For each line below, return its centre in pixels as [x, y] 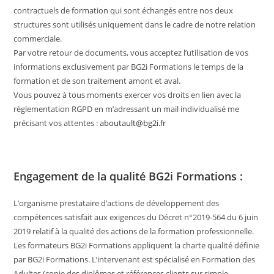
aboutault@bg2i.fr [133, 123]
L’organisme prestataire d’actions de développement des [117, 203]
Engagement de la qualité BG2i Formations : [128, 176]
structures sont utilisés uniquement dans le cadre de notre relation [135, 24]
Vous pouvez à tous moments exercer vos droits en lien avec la [128, 94]
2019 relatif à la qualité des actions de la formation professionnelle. [134, 231]
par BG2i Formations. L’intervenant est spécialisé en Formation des [135, 259]
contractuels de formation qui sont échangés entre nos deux [124, 10]
